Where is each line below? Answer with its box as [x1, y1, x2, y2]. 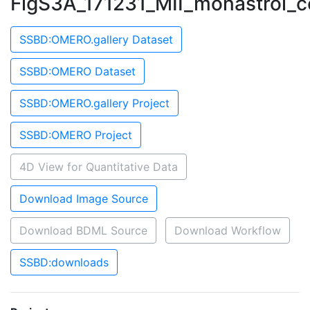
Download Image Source [19, 192, 148, 206]
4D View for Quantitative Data [19, 160, 178, 174]
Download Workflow [174, 224, 281, 237]
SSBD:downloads [19, 255, 109, 269]
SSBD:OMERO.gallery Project [19, 96, 170, 110]
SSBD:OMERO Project [19, 128, 132, 142]
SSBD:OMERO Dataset [19, 64, 136, 78]
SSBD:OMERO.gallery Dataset [19, 33, 173, 46]
